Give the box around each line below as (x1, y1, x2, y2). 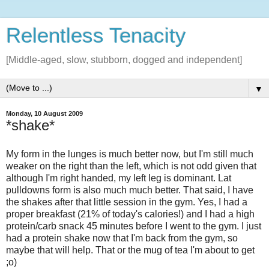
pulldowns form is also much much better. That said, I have (6, 184, 253, 195)
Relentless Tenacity (6, 24, 186, 47)
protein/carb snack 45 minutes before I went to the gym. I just (6, 220, 261, 231)
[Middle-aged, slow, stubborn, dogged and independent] (6, 55, 242, 65)
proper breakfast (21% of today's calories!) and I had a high (6, 208, 255, 219)
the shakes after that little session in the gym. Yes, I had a (6, 196, 247, 207)
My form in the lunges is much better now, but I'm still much (6, 148, 253, 159)
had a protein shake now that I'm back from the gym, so (6, 232, 238, 243)
